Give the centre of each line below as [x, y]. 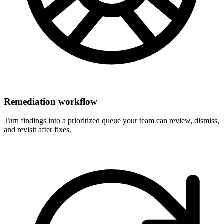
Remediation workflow [51, 101]
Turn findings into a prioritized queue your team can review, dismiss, [112, 121]
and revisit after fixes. [38, 130]
